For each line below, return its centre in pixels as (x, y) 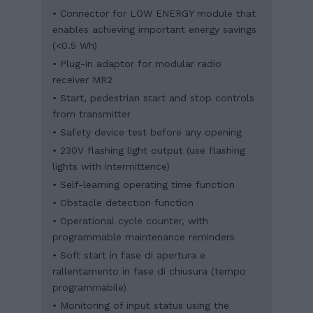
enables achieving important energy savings (154, 29)
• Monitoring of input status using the (141, 305)
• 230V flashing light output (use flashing (149, 150)
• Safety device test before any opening (147, 132)
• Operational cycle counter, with (130, 220)
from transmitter (92, 114)
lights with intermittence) (111, 166)
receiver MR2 (82, 79)
